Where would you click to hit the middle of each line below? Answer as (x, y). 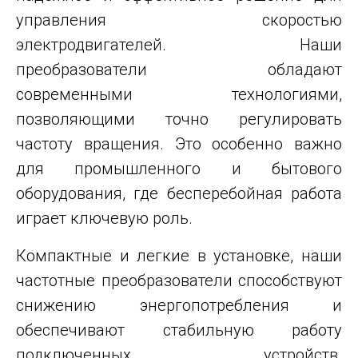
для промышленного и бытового (179, 169)
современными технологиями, (179, 95)
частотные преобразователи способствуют (179, 281)
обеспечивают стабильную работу (179, 330)
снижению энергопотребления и (179, 306)
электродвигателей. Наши (179, 45)
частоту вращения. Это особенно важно (179, 144)
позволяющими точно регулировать (179, 119)
